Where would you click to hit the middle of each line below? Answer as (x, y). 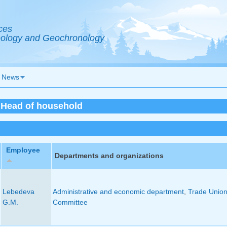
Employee (23, 150)
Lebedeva (18, 192)
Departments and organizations (109, 156)
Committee (70, 202)
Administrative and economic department (118, 192)
